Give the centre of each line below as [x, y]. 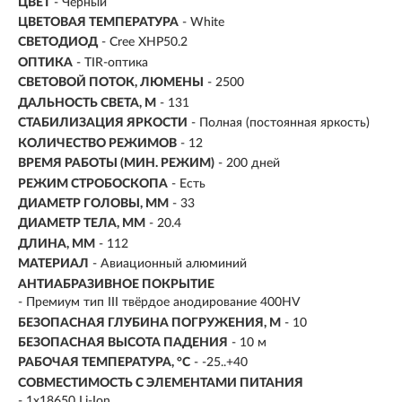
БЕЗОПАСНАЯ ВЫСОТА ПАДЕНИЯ [123, 343]
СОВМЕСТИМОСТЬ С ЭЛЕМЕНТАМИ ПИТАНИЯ [161, 383]
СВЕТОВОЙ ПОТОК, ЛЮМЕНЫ [111, 83]
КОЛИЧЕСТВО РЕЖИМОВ [97, 143]
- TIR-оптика [112, 62]
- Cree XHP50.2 [144, 43]
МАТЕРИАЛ [53, 264]
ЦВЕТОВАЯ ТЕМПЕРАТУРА [98, 22]
